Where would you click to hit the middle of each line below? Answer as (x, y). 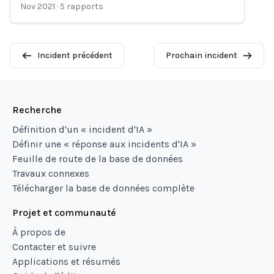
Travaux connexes (51, 173)
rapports (85, 6)
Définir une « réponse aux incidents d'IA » (104, 144)
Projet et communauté (64, 213)
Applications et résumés (66, 261)
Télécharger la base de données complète (103, 188)
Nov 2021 (38, 6)
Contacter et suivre (54, 247)
